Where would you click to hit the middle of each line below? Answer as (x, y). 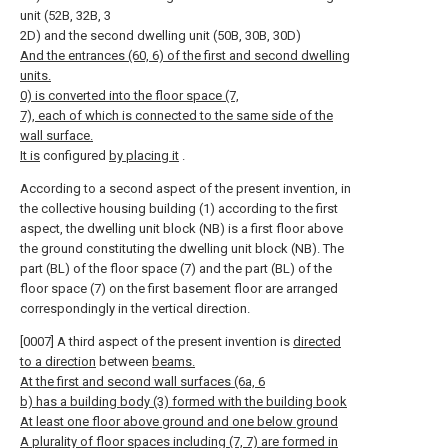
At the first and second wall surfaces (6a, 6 (142, 381)
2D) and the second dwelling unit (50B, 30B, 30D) (160, 35)
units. (35, 75)
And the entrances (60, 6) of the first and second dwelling (185, 55)
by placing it (144, 155)
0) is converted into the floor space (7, (129, 95)
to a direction (58, 361)
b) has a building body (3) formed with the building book (183, 401)
